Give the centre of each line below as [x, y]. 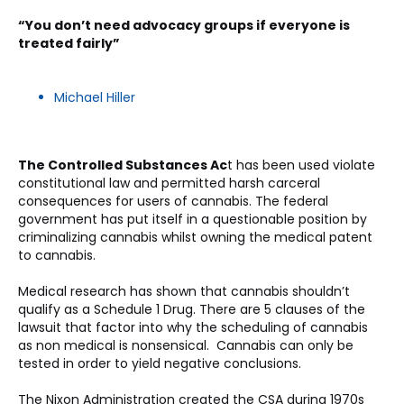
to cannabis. [59, 255]
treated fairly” [69, 43]
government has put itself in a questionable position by [194, 219]
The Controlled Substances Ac [123, 165]
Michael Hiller [95, 97]
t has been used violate [303, 165]
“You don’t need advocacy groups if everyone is [185, 25]
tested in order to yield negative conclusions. [161, 363]
